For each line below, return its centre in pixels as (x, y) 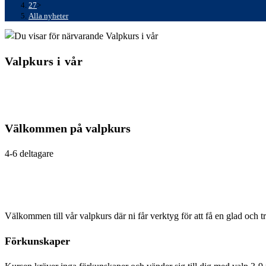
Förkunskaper (37, 241)
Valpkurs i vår (44, 61)
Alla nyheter (48, 15)
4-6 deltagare (29, 154)
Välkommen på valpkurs (68, 128)
